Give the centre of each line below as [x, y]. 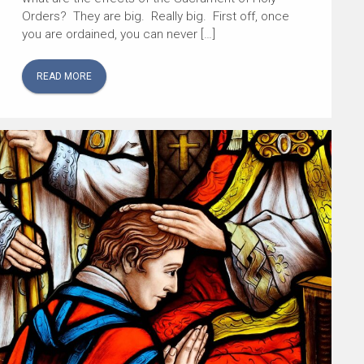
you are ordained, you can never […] [118, 35]
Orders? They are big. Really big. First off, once [155, 17]
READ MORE [64, 77]
